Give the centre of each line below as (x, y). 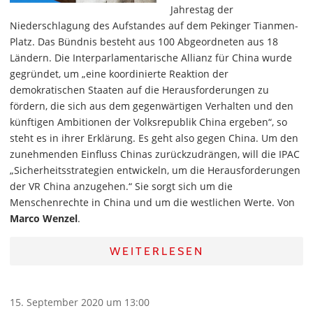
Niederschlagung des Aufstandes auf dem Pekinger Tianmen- (154, 26)
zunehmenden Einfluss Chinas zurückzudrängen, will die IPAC (155, 154)
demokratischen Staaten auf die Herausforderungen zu (139, 90)
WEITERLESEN (156, 251)
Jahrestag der (202, 9)
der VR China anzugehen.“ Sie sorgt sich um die (121, 186)
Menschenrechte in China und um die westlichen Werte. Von (152, 202)
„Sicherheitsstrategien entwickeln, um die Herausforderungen (155, 170)
